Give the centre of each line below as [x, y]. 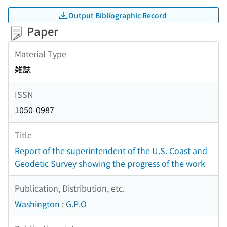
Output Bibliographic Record [118, 15]
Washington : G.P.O [51, 204]
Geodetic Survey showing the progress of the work [110, 163]
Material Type [41, 53]
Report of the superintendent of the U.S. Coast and [111, 151]
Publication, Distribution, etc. [70, 188]
